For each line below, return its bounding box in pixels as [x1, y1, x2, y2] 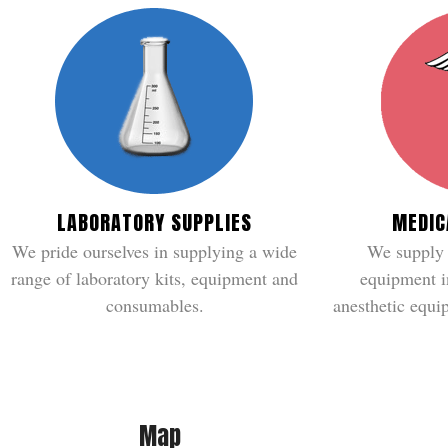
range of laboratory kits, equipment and [11, 266, 299, 290]
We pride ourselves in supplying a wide [12, 239, 298, 263]
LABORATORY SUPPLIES [57, 207, 253, 238]
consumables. [106, 293, 204, 317]
